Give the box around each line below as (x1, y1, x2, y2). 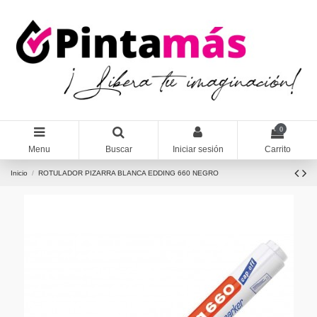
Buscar (105, 144, 132, 154)
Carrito (264, 144, 291, 154)
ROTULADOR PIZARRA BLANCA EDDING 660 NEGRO (38, 168, 219, 177)
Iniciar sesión (172, 144, 224, 154)
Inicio (11, 168, 28, 177)
